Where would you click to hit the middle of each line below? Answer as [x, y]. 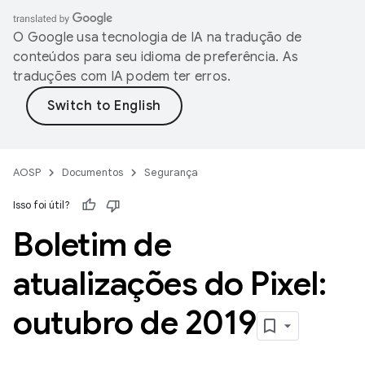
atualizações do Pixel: [169, 284]
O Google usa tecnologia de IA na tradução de [157, 37]
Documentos [92, 172]
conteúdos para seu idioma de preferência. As [156, 57]
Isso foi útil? [42, 205]
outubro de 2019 [135, 323]
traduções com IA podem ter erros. [122, 77]
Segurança [171, 172]
